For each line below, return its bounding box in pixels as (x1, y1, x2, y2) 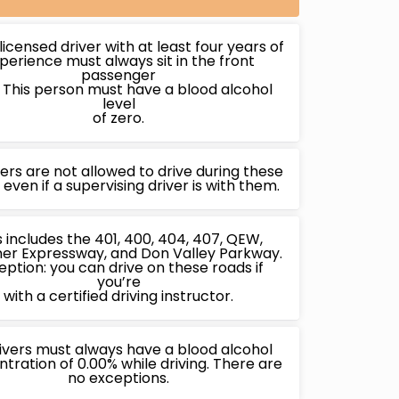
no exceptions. (68, 367, 169, 388)
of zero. (93, 107, 144, 128)
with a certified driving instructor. (4, 285, 233, 306)
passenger (81, 64, 156, 85)
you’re (96, 271, 141, 292)
